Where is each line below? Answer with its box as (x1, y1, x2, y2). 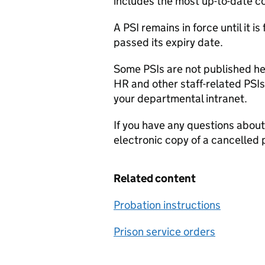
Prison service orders (114, 225, 215, 238)
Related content (114, 172, 196, 185)
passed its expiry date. (114, 35, 223, 49)
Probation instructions (114, 198, 221, 212)
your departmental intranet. (114, 92, 247, 105)
